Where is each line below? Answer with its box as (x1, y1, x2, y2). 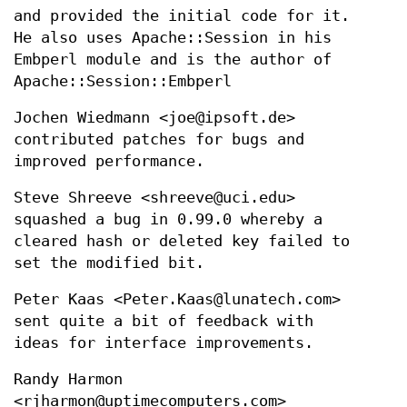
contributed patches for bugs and (14, 131, 304, 149)
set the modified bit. (14, 254, 204, 273)
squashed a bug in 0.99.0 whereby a (14, 211, 323, 229)
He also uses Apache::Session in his (14, 29, 332, 47)
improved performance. (14, 153, 204, 171)
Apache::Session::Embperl (14, 73, 232, 91)
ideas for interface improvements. (14, 334, 313, 352)
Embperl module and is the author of (14, 51, 332, 69)
